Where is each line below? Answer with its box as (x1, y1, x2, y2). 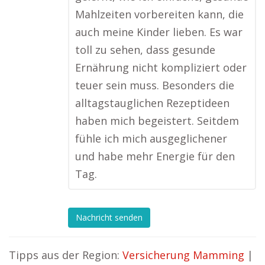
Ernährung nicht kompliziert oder (75, 60, 247, 75)
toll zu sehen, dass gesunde (75, 43, 215, 57)
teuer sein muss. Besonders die (75, 78, 234, 92)
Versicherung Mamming (122, 248, 244, 262)
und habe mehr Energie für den (75, 149, 235, 163)
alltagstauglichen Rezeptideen (75, 96, 230, 110)
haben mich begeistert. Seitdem (75, 114, 239, 128)
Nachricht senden (76, 212, 143, 224)
